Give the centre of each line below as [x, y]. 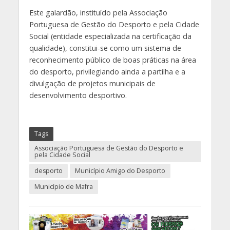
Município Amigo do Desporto [120, 171]
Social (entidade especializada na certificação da [110, 36]
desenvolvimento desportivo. [78, 95]
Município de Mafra [63, 187]
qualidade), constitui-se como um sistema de [105, 48]
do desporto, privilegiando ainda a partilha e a [107, 71]
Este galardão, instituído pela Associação [98, 12]
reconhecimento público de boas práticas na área [112, 60]
